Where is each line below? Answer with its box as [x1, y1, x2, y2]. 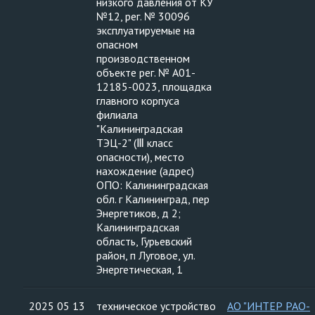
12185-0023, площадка [96, 79, 212, 94]
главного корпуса [96, 94, 179, 108]
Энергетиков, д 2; [96, 206, 181, 220]
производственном [96, 51, 190, 65]
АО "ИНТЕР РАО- [227, 299, 310, 313]
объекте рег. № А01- [96, 65, 195, 79]
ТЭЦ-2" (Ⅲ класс [96, 136, 173, 150]
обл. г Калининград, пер [96, 192, 210, 206]
